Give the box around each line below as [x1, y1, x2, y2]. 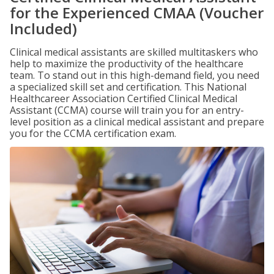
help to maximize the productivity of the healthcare [10, 57, 243, 70]
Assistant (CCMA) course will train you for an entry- [10, 103, 244, 117]
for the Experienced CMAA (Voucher [10, 2, 264, 23]
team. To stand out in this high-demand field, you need [10, 68, 259, 82]
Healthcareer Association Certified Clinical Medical [10, 92, 237, 105]
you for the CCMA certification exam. [10, 127, 176, 140]
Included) [10, 18, 77, 39]
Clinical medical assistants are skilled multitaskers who [10, 45, 258, 59]
